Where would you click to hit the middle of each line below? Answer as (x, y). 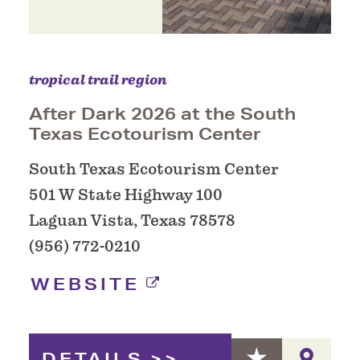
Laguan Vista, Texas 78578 (132, 221)
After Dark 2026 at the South (162, 114)
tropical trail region (98, 80)
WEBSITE (85, 284)
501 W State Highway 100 (126, 195)
